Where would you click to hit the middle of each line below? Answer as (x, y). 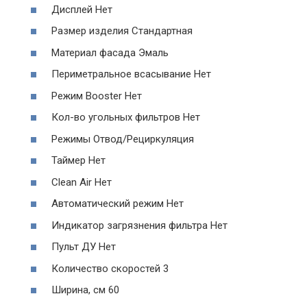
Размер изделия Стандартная (122, 31)
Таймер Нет (78, 161)
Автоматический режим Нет (118, 204)
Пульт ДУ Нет (84, 247)
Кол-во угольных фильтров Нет (126, 118)
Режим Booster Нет (97, 96)
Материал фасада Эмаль (110, 52)
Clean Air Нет (82, 182)
